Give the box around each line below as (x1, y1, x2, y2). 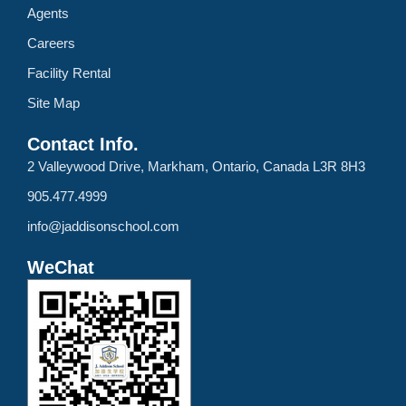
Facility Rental (27, 65, 111, 81)
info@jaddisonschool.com (27, 218, 179, 234)
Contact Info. (27, 134, 139, 154)
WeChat (27, 257, 94, 277)
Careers (27, 35, 75, 51)
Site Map (27, 95, 80, 111)
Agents (27, 5, 69, 21)
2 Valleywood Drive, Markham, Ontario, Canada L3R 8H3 (27, 159, 365, 174)
